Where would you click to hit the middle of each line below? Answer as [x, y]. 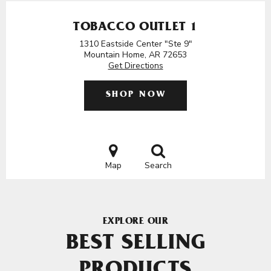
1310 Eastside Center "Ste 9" [135, 44]
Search [158, 165]
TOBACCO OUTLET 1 [135, 28]
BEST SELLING [135, 245]
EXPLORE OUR [135, 222]
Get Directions [135, 66]
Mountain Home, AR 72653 [135, 55]
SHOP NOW [136, 95]
